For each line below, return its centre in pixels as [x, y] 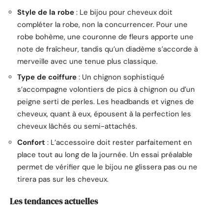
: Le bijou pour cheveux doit [123, 12]
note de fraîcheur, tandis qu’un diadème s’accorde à [108, 49]
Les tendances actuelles [54, 202]
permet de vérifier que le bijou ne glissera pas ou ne [107, 167]
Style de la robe [46, 12]
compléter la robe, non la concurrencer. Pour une [102, 24]
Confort [31, 142]
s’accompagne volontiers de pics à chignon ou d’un [106, 90]
